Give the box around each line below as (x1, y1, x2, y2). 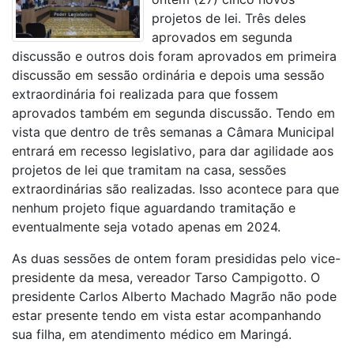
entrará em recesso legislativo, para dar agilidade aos (12, 142, 333, 159)
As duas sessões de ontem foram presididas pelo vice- (12, 250, 341, 266)
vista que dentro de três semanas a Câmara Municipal (12, 123, 334, 140)
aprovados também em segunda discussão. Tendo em (12, 104, 335, 121)
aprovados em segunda (152, 28, 293, 45)
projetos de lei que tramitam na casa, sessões (12, 161, 286, 178)
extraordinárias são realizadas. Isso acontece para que (12, 180, 339, 197)
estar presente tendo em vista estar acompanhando (12, 307, 322, 323)
